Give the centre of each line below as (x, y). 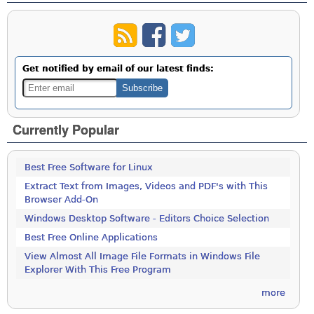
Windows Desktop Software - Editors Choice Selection (147, 219)
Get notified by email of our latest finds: (118, 69)
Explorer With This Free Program (98, 270)
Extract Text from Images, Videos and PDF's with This (146, 186)
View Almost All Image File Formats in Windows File (143, 257)
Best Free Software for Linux (89, 168)
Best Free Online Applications (91, 238)
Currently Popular (66, 130)
